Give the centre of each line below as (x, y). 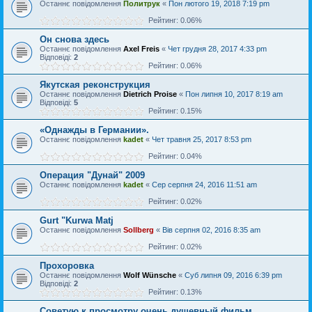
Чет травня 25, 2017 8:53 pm (202, 139)
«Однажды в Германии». (94, 130)
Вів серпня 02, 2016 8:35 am (211, 229)
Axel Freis (141, 48)
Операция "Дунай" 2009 (92, 175)
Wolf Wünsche (150, 275)
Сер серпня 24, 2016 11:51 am (204, 184)
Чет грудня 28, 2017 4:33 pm (217, 48)
